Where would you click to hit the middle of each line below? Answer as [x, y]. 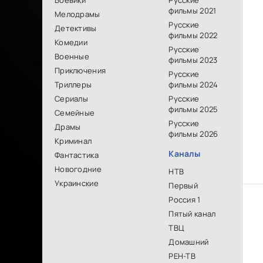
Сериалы [71, 99]
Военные [72, 56]
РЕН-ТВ [182, 256]
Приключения [80, 70]
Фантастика [77, 155]
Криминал [73, 141]
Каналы [185, 154]
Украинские [77, 183]
